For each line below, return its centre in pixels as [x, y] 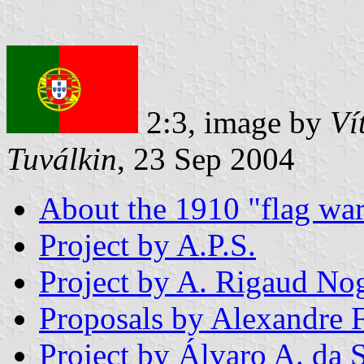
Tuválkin [62, 158]
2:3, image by [234, 122]
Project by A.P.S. [147, 245]
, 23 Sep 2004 [206, 158]
